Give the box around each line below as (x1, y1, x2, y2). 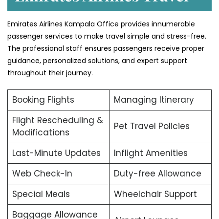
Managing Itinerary (113, 94, 194, 106)
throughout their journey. (7, 68, 93, 78)
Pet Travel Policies (113, 120, 192, 132)
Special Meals (12, 188, 70, 200)
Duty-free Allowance (113, 168, 201, 180)
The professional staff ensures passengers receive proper (7, 44, 204, 54)
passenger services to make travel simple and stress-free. (7, 31, 206, 42)
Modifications (12, 127, 69, 139)
